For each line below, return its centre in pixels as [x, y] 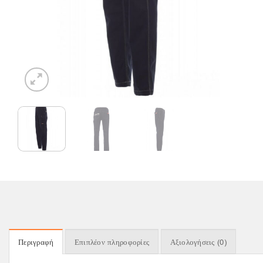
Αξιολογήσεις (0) [198, 242]
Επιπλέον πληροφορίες [112, 242]
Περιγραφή [36, 242]
